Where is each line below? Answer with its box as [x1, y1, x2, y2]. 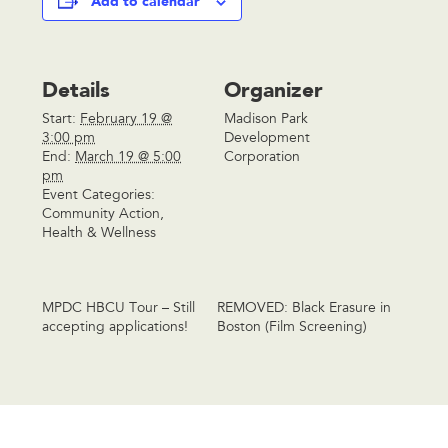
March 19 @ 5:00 [75, 151, 182, 166]
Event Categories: [42, 189, 156, 204]
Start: [42, 113, 77, 128]
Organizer [224, 77, 323, 103]
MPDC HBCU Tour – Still [42, 302, 196, 317]
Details [42, 77, 111, 103]
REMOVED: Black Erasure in [216, 302, 391, 317]
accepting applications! [42, 321, 189, 336]
